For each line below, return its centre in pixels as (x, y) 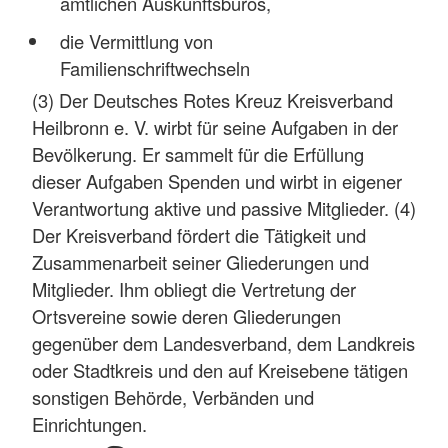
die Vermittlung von (136, 40)
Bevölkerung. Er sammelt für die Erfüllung (198, 154)
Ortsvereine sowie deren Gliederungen (186, 316)
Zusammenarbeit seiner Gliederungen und (200, 262)
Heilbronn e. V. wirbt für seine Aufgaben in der (215, 127)
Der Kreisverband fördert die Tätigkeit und (199, 235)
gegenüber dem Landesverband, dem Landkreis (223, 343)
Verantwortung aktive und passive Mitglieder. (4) (224, 208)
